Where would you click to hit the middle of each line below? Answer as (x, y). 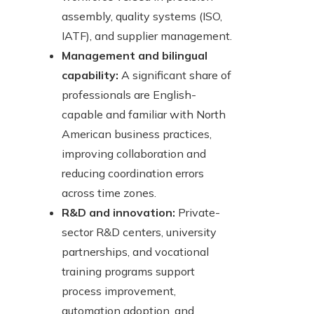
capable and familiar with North (144, 115)
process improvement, (119, 291)
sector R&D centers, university (139, 232)
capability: (90, 75)
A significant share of (175, 75)
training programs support (128, 272)
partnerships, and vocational (135, 252)
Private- (198, 213)
